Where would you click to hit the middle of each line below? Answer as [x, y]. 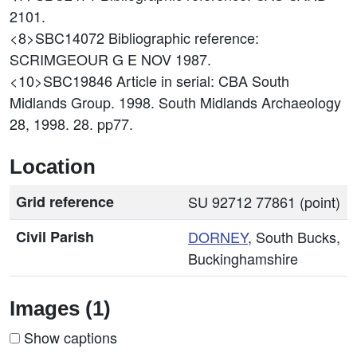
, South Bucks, [294, 237]
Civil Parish [55, 237]
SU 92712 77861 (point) [264, 202]
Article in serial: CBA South [203, 80]
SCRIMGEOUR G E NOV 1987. [110, 59]
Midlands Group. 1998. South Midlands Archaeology [175, 102]
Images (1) [60, 308]
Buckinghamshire [243, 258]
